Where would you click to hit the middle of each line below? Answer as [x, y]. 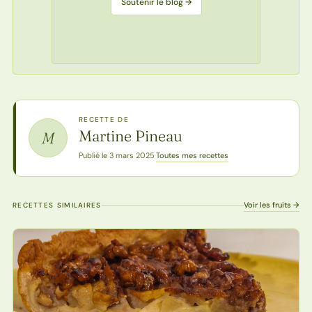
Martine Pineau [130, 135]
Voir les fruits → [272, 204]
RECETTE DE [103, 119]
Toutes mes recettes [192, 155]
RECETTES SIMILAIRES [57, 205]
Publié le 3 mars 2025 [116, 156]
